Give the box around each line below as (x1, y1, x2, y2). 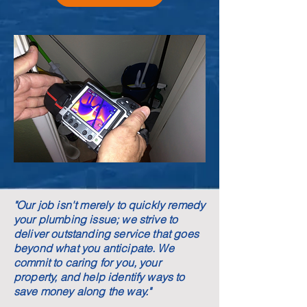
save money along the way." (14, 284, 151, 298)
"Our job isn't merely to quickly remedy (14, 198, 206, 212)
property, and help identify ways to (14, 270, 185, 284)
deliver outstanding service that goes (14, 227, 199, 241)
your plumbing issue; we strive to (14, 212, 178, 226)
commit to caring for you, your (14, 256, 161, 269)
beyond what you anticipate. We (14, 241, 174, 255)
